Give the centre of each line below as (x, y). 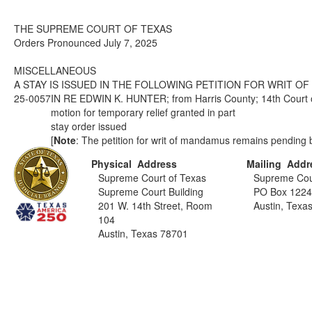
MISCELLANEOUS (55, 70)
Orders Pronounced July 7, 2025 (86, 42)
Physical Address (134, 164)
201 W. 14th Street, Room (156, 205)
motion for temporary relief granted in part (143, 112)
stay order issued (89, 126)
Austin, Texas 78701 (143, 233)
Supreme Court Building (151, 192)
